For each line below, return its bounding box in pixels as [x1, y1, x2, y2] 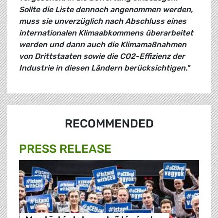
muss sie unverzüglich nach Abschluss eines [19, 17, 186, 26]
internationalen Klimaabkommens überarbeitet [19, 28, 193, 38]
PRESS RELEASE [19, 142, 111, 156]
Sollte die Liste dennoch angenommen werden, [19, 5, 193, 15]
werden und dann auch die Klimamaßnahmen [19, 40, 186, 50]
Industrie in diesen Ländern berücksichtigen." [19, 63, 190, 73]
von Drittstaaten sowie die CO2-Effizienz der [19, 52, 185, 61]
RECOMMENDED [64, 117, 154, 131]
